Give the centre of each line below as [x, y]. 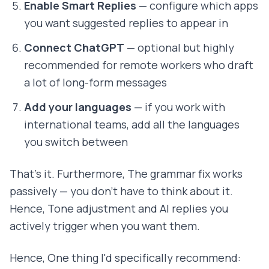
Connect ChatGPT [74, 48]
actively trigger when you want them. [105, 226]
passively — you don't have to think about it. [121, 191]
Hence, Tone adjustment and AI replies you [119, 209]
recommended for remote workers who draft [139, 65]
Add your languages [78, 107]
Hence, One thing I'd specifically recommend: [125, 258]
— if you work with [178, 107]
